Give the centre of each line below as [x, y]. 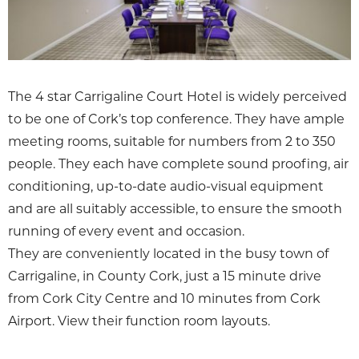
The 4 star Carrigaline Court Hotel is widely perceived [177, 96]
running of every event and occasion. [126, 231]
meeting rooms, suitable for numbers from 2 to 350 [172, 141]
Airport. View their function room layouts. [139, 321]
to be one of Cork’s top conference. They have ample [176, 119]
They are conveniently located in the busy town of [168, 253]
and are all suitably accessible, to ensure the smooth [175, 208]
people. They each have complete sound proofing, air [178, 163]
